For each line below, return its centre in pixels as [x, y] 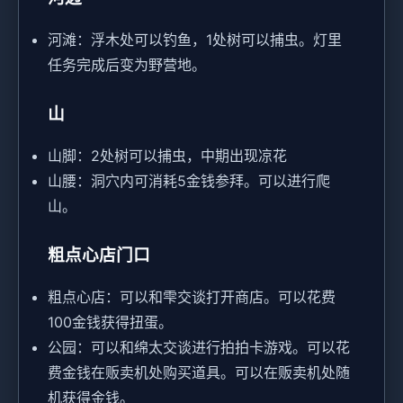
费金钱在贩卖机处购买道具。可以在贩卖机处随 [199, 373]
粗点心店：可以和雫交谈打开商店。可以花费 [192, 297]
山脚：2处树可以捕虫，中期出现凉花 [167, 156]
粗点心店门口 [99, 255]
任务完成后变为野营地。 [127, 65]
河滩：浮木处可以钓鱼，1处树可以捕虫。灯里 [195, 40]
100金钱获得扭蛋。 [110, 322]
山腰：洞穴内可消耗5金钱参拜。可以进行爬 [189, 181]
